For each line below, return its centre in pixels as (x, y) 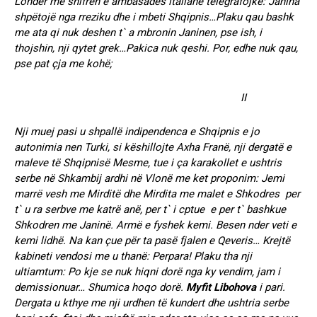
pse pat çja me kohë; (63, 63)
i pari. (271, 287)
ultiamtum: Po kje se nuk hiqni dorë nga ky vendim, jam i (147, 271)
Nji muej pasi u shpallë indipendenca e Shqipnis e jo (137, 131)
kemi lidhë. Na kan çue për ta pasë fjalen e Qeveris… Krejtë (152, 240)
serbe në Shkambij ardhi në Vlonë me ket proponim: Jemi (149, 178)
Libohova (235, 287)
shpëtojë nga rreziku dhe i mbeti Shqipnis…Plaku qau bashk (154, 17)
